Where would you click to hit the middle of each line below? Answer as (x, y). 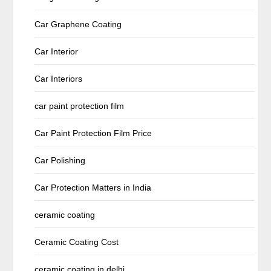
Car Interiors (59, 78)
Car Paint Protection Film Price (93, 133)
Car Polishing (60, 160)
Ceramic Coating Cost (77, 242)
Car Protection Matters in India (93, 187)
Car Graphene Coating (78, 24)
